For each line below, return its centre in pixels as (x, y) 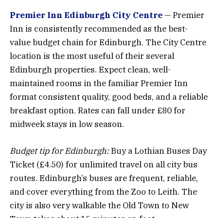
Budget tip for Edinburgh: (59, 151)
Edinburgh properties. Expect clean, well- (90, 70)
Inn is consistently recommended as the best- (99, 29)
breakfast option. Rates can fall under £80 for (98, 111)
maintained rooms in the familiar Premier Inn (99, 83)
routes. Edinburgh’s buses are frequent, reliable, (104, 178)
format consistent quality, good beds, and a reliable (109, 97)
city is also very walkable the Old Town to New (99, 205)
